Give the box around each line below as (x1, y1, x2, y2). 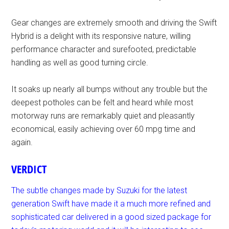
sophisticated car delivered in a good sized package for (11, 212, 212, 222)
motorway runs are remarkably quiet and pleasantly (11, 110, 195, 121)
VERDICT (11, 161, 48, 177)
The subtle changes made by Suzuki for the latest (11, 185, 188, 195)
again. (11, 137, 33, 147)
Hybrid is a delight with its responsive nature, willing (11, 31, 191, 41)
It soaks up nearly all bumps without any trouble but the (11, 84, 208, 94)
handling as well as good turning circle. (11, 57, 149, 67)
